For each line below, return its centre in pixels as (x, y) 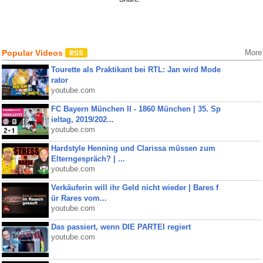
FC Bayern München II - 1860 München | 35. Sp (136, 109)
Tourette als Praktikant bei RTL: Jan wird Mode (136, 70)
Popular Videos (33, 53)
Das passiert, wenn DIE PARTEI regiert (121, 227)
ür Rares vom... (79, 198)
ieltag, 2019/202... (82, 119)
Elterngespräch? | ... (88, 159)
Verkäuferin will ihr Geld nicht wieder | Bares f (134, 188)
